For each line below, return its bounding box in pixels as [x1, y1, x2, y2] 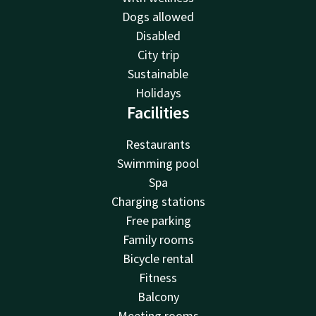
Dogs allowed [122, 8, 194, 25]
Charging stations [111, 193, 205, 209]
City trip [137, 46, 179, 63]
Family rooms [122, 231, 194, 248]
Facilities [126, 101, 190, 123]
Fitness [139, 269, 177, 286]
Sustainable [128, 65, 188, 82]
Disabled [135, 27, 181, 44]
